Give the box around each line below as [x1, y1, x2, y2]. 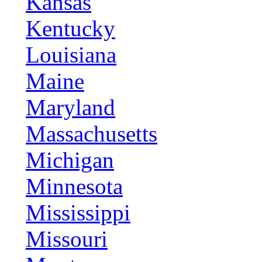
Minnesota [26, 174, 123, 199]
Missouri [26, 226, 108, 251]
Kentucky [26, 16, 115, 41]
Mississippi [26, 200, 130, 225]
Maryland [26, 95, 115, 120]
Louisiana [26, 42, 116, 67]
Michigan [26, 147, 114, 173]
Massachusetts [26, 121, 157, 146]
